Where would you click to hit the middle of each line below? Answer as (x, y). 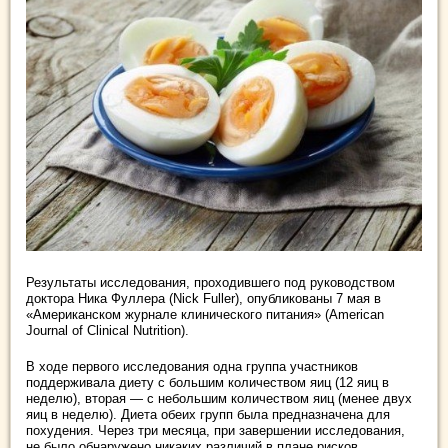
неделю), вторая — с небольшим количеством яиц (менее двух (219, 398)
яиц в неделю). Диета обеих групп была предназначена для (208, 414)
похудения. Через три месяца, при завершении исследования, (215, 430)
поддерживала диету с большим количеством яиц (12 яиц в (207, 382)
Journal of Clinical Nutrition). (107, 330)
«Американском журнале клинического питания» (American (205, 314)
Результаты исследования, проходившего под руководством (210, 282)
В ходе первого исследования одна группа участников (192, 366)
